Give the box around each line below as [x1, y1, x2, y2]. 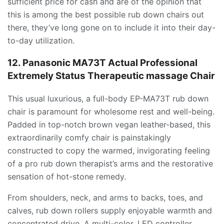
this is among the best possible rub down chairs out [7, 9, 204, 20]
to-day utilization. [7, 35, 74, 46]
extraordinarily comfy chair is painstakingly [7, 132, 171, 142]
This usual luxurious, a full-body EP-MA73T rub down [7, 93, 208, 103]
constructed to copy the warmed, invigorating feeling [7, 145, 210, 155]
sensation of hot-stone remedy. [7, 171, 126, 181]
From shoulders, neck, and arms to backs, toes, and [7, 192, 203, 202]
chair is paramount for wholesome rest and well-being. [7, 106, 214, 116]
